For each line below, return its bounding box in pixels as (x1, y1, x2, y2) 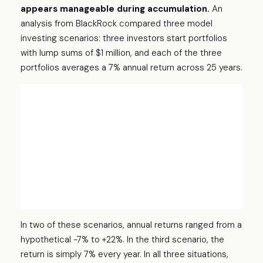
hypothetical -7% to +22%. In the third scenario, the (21, 233, 224, 245)
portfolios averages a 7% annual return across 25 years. (21, 62, 242, 73)
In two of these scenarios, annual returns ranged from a (21, 218, 242, 231)
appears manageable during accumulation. (21, 3, 210, 15)
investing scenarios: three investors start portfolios (21, 32, 227, 44)
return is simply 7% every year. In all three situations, (21, 248, 228, 260)
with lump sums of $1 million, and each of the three (21, 47, 222, 59)
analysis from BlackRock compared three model (21, 18, 213, 29)
